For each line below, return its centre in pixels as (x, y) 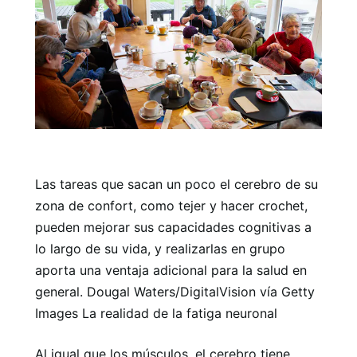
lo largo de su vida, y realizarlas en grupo (160, 248)
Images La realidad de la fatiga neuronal (156, 313)
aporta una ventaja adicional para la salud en (171, 270)
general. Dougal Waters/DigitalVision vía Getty (175, 291)
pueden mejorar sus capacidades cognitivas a (173, 227)
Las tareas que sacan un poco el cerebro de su (177, 184)
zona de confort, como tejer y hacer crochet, (171, 205)
